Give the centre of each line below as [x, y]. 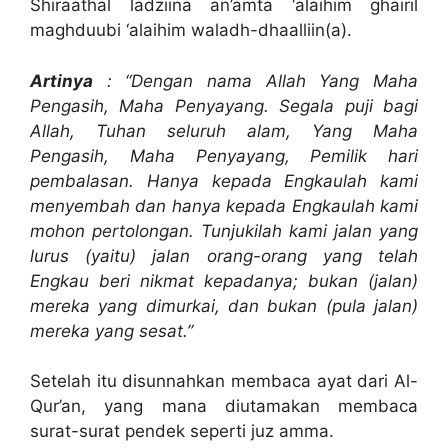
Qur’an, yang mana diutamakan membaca [224, 406]
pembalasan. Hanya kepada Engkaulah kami [224, 180]
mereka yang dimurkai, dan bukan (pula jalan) [224, 305]
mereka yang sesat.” [111, 330]
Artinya [61, 80]
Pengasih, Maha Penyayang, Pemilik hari [224, 155]
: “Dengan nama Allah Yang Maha [255, 80]
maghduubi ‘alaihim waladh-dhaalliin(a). [191, 30]
